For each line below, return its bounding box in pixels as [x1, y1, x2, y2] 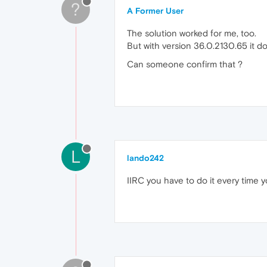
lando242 [127, 153, 164, 163]
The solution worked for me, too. [127, 27, 256, 38]
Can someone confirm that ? [127, 58, 243, 69]
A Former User [127, 5, 184, 15]
